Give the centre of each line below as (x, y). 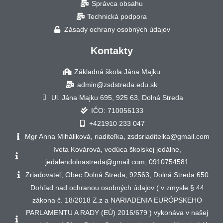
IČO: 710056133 (117, 111)
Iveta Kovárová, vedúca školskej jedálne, (117, 149)
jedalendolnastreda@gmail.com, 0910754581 (117, 162)
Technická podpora (117, 16)
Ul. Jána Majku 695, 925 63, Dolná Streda (117, 98)
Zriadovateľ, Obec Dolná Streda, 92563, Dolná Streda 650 (117, 175)
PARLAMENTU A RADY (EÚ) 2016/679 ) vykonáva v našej (117, 213)
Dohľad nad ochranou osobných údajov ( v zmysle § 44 (117, 188)
